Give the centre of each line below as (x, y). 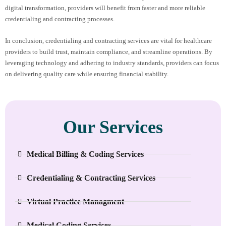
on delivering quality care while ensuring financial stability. (87, 74)
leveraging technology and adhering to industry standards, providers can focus (112, 63)
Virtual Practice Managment (75, 201)
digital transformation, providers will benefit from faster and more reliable (105, 8)
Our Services (113, 127)
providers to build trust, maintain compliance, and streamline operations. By (109, 51)
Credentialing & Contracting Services (91, 178)
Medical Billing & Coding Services (85, 154)
